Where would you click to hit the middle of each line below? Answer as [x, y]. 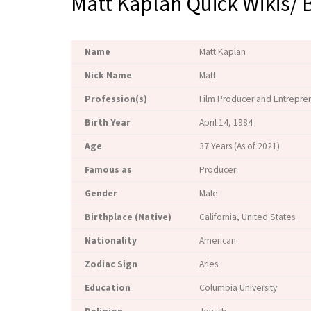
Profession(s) [116, 99]
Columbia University [238, 287]
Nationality [111, 240]
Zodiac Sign [111, 264]
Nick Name [108, 75]
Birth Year [108, 122]
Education [108, 287]
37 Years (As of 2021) [239, 146]
